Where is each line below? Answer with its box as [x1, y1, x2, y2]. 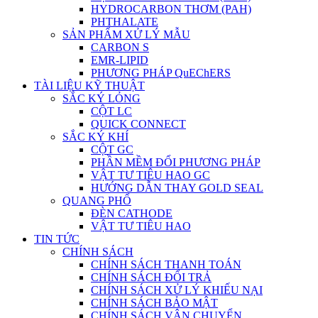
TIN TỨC [34, 232, 79, 245]
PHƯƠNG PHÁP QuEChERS [91, 66, 231, 79]
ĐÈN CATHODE [91, 207, 172, 219]
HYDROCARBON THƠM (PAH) [91, 2, 251, 15]
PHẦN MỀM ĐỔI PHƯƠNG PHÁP [91, 155, 261, 168]
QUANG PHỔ [62, 194, 131, 207]
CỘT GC [91, 143, 133, 155]
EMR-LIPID [91, 53, 148, 66]
